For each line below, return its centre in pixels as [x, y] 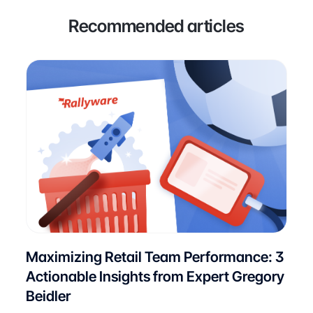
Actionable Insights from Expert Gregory [155, 277]
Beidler [48, 296]
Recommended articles [156, 26]
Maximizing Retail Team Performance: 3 [154, 257]
